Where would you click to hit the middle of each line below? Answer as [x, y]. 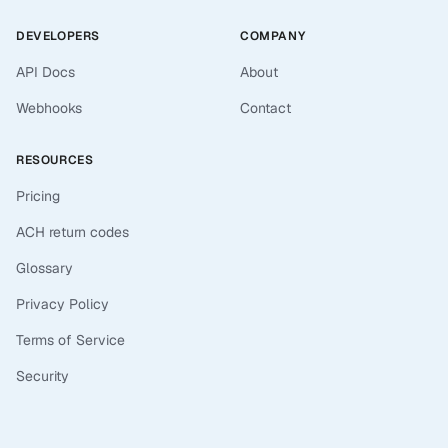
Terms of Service [70, 340]
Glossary [44, 268]
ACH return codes [72, 232]
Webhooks [49, 108]
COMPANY [273, 36]
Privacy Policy [62, 304]
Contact [265, 108]
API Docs [45, 72]
